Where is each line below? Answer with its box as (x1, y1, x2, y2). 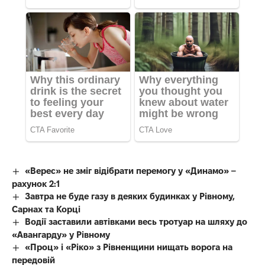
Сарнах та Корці (12, 203, 80, 214)
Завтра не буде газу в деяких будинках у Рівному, (25, 190, 235, 201)
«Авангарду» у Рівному (12, 229, 110, 240)
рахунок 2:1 (12, 178, 60, 189)
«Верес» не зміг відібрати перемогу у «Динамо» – (25, 165, 237, 176)
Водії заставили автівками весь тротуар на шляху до (25, 216, 248, 227)
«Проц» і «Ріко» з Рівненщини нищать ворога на (25, 241, 233, 252)
